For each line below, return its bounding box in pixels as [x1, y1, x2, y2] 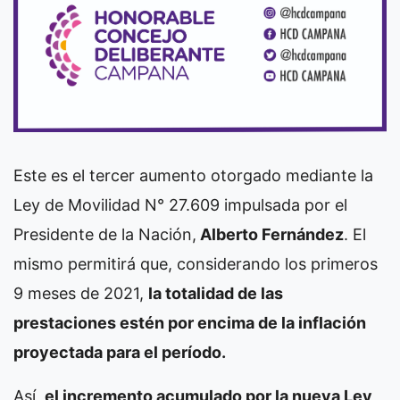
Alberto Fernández [196, 224, 344, 244]
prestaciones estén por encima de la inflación [13, 312, 366, 332]
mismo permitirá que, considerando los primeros [13, 254, 378, 273]
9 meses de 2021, [13, 283, 148, 303]
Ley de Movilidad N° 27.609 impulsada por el [13, 195, 347, 214]
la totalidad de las [148, 283, 283, 303]
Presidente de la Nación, [13, 224, 196, 244]
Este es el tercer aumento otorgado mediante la [13, 165, 373, 185]
